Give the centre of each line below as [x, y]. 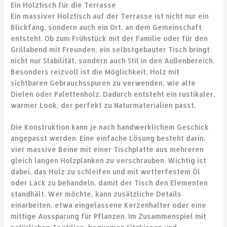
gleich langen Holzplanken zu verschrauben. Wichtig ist [109, 161]
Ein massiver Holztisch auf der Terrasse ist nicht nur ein [110, 16]
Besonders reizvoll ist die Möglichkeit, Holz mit [95, 71]
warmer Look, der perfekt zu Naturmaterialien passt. [103, 105]
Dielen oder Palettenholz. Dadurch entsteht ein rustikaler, [113, 94]
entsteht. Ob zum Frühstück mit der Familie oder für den [109, 38]
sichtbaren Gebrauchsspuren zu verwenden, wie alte [103, 83]
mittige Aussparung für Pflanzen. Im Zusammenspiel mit [109, 216]
